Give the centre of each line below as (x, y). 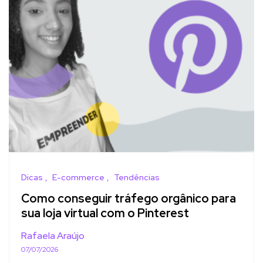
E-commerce (78, 177)
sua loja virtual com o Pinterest (105, 213)
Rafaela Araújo (53, 235)
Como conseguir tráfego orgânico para (129, 199)
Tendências (137, 177)
